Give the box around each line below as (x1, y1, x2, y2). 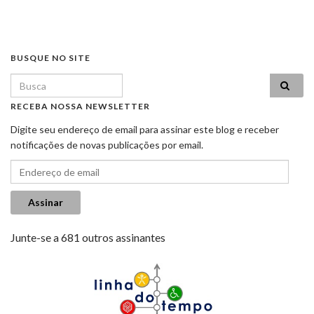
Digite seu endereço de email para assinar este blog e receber (11, 123, 279, 136)
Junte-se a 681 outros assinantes (11, 231, 165, 245)
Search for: (10, 74, 67, 88)
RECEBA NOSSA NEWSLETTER (11, 101, 150, 112)
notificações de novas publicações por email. (11, 139, 203, 151)
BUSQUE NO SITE (11, 53, 90, 64)
